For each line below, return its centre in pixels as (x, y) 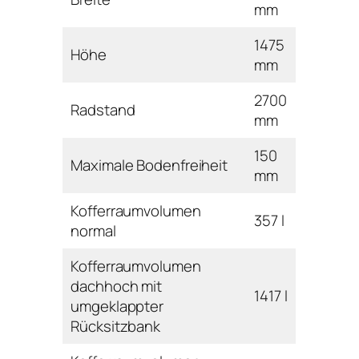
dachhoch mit (117, 286)
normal (93, 230)
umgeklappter (117, 306)
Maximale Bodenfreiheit (149, 165)
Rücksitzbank (116, 326)
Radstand (103, 109)
